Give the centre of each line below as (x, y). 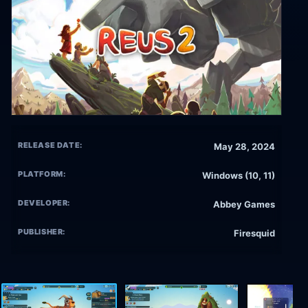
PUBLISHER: (42, 232)
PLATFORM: (42, 174)
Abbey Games (244, 205)
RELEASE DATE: (50, 145)
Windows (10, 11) (239, 176)
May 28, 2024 (244, 147)
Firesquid (254, 233)
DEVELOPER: (44, 203)
